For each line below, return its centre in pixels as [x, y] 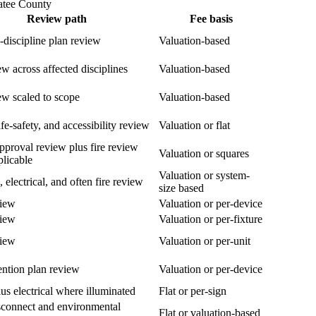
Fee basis [211, 19]
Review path [56, 19]
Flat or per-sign [193, 291]
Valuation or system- [204, 176]
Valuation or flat [194, 126]
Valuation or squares [204, 154]
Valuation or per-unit [205, 241]
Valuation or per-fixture [211, 219]
